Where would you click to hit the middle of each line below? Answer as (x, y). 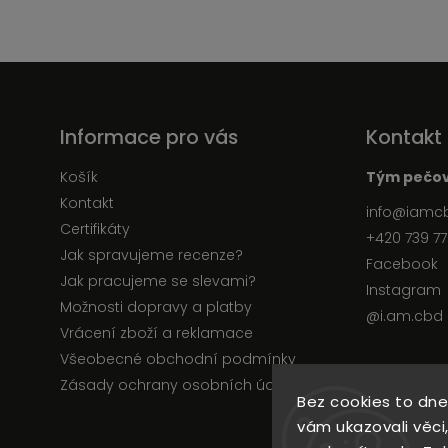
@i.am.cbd (404, 316)
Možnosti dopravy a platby (156, 307)
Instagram (403, 290)
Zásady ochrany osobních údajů (178, 385)
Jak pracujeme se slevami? (158, 281)
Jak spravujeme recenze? (151, 255)
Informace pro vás (149, 137)
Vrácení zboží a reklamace (156, 333)
